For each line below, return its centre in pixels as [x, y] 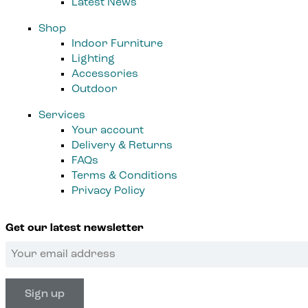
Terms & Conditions [124, 176]
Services [62, 115]
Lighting [93, 59]
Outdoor [95, 89]
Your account [108, 130]
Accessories [105, 74]
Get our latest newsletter [75, 228]
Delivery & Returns [122, 145]
